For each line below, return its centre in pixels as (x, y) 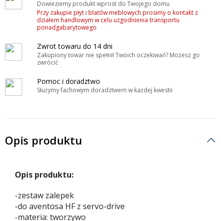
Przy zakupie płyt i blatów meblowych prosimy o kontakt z (117, 12)
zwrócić (48, 62)
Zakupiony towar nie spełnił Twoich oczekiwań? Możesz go (118, 55)
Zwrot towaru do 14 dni (75, 46)
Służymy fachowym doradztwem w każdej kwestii (105, 90)
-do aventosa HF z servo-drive (70, 206)
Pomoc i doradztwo (69, 81)
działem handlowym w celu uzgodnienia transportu (108, 20)
